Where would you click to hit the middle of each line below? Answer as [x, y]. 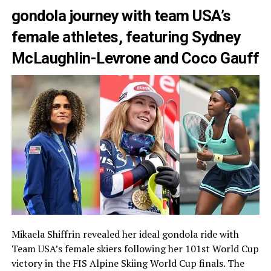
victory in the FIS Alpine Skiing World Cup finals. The [128, 263]
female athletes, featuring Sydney [126, 37]
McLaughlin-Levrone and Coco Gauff [135, 58]
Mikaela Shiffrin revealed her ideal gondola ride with [125, 234]
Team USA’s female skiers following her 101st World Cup [135, 248]
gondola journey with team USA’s [121, 15]
